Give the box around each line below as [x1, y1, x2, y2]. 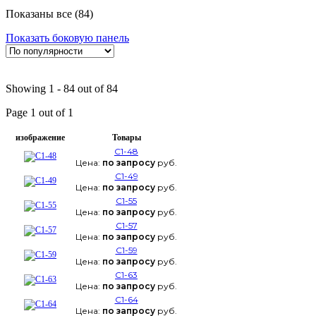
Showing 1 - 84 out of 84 [6, 83, 118, 95]
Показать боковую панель [6, 32, 129, 44]
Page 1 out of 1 [6, 107, 73, 119]
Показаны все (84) [6, 8, 93, 20]
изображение [16, 133, 65, 143]
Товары [111, 133, 141, 143]
